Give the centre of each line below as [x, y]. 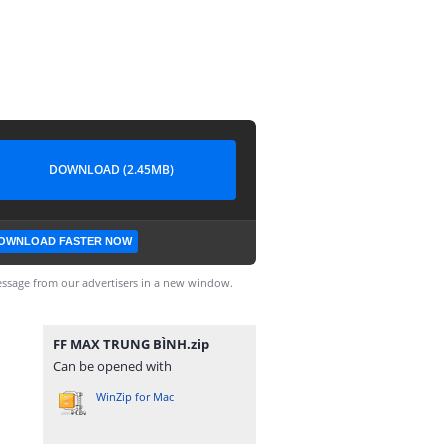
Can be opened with [112, 366]
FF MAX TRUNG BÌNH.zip [131, 344]
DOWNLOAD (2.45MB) [111, 169]
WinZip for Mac [135, 396]
